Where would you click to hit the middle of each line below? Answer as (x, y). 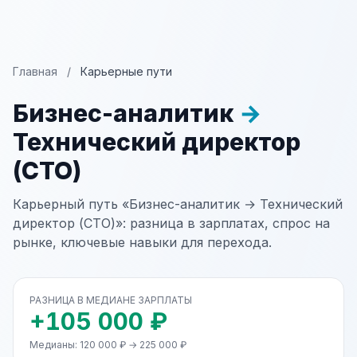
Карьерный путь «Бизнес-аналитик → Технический (178, 204)
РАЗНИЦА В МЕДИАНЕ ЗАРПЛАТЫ (111, 300)
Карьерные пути (126, 71)
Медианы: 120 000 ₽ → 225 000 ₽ (108, 345)
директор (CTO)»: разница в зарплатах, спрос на (171, 223)
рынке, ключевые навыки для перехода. (142, 242)
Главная (35, 71)
